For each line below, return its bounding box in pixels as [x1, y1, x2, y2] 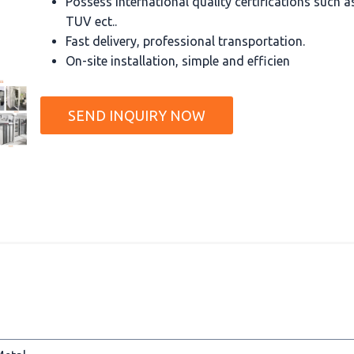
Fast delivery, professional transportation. [66, 33, 306, 48]
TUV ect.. [66, 13, 118, 28]
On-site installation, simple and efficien [66, 53, 291, 68]
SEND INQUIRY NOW [68, 107, 206, 123]
